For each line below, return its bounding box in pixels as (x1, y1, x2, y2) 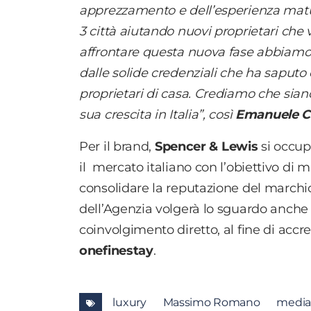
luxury (112, 296, 146, 310)
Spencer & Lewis (154, 139, 258, 155)
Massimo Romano (162, 296, 260, 310)
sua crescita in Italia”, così (79, 107, 235, 123)
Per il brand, (79, 139, 155, 155)
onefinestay (79, 243, 153, 259)
